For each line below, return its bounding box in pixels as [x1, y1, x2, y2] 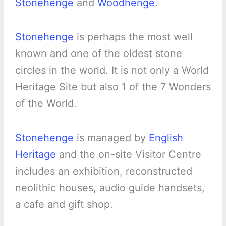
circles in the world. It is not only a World [15, 64, 209, 76]
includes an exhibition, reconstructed [15, 164, 192, 177]
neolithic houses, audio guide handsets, [15, 181, 205, 194]
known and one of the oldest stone [15, 47, 182, 60]
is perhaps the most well [73, 30, 193, 43]
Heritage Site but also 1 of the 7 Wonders [15, 80, 211, 93]
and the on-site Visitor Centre [55, 148, 201, 160]
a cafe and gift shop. [15, 198, 113, 210]
